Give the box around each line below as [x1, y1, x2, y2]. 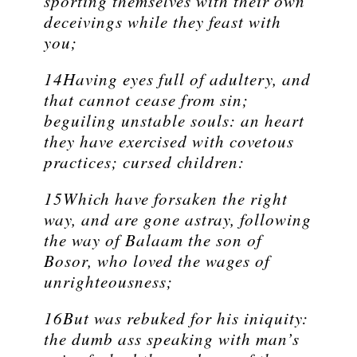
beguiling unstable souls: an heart [44, 109, 304, 132]
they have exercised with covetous [44, 130, 294, 153]
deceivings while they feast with [44, 10, 281, 33]
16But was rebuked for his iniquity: [44, 307, 308, 330]
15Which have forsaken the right [44, 187, 288, 210]
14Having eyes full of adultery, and [44, 68, 311, 91]
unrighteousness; [44, 270, 173, 293]
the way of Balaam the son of [44, 229, 262, 252]
